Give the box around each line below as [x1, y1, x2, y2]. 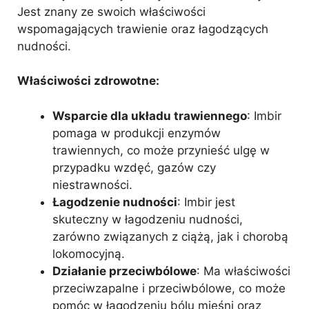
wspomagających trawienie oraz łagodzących [17, 21, 268, 36]
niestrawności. [52, 177, 132, 192]
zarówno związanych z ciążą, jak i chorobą [52, 229, 288, 243]
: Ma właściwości [197, 263, 290, 278]
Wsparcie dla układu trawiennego [52, 108, 247, 123]
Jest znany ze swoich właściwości [17, 4, 206, 19]
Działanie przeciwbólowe [52, 263, 197, 278]
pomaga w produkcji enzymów [52, 126, 221, 140]
